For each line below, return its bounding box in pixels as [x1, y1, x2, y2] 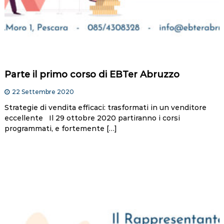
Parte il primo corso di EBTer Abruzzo [4, 69, 179, 80]
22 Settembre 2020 [11, 88, 74, 96]
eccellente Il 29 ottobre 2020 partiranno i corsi [4, 113, 180, 123]
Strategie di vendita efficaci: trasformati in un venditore [4, 103, 206, 112]
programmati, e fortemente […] [4, 124, 117, 133]
